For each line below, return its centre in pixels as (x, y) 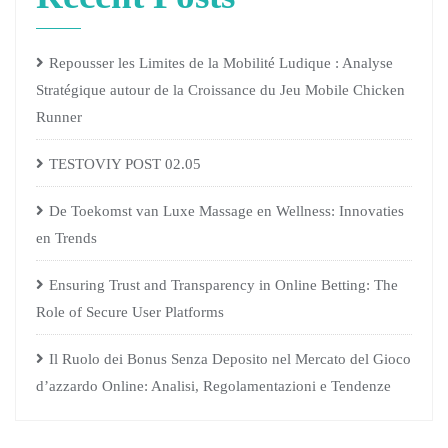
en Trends (66, 238)
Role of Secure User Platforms (130, 312)
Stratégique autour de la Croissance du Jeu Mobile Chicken (220, 90)
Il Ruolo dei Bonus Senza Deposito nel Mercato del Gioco (230, 359)
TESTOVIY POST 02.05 (125, 164)
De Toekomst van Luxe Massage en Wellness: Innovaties (226, 211)
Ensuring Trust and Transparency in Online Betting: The (223, 285)
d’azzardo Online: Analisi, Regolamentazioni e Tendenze (213, 386)
